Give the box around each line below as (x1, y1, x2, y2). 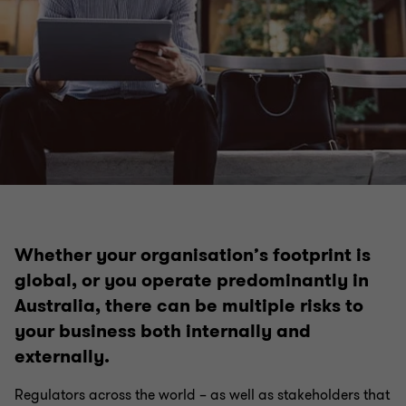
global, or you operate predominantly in (14, 268, 369, 293)
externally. (14, 344, 110, 369)
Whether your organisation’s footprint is (14, 243, 371, 267)
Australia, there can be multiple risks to (14, 294, 363, 318)
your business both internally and (14, 319, 311, 343)
